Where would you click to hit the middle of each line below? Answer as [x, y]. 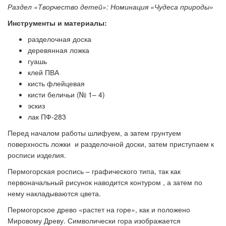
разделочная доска [60, 39]
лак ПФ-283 [47, 117]
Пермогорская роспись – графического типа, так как [94, 171]
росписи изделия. [37, 155]
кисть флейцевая [56, 83]
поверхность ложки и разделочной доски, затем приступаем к [111, 144]
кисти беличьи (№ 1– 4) [66, 94]
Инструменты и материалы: [57, 23]
